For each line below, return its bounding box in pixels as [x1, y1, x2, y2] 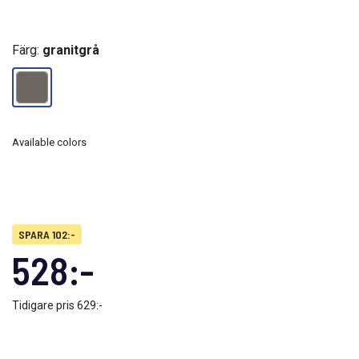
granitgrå [42, 42, 99, 58]
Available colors [12, 135, 87, 148]
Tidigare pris [12, 298, 77, 312]
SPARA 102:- [18, 227, 75, 241]
